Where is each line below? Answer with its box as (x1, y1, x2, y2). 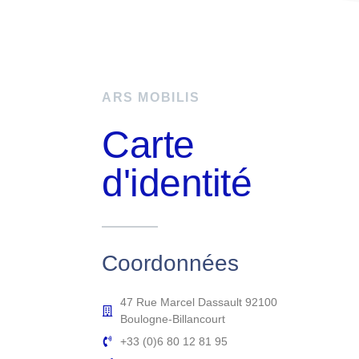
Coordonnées (102, 250, 239, 276)
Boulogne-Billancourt (119, 312, 225, 325)
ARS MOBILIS (102, 90, 200, 104)
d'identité (102, 161, 252, 204)
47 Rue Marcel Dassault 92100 (119, 295, 277, 309)
